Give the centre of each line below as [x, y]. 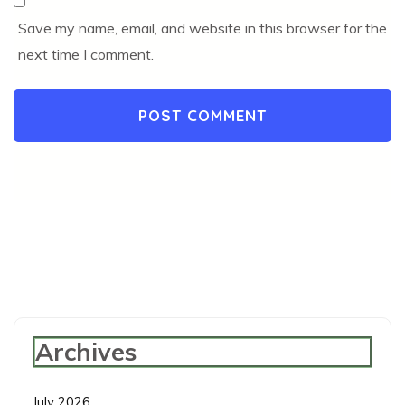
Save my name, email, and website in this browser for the [202, 28]
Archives [86, 351]
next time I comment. [86, 54]
